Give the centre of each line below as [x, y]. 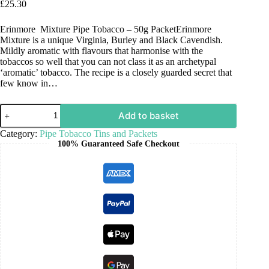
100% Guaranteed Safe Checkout [118, 144]
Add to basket [148, 116]
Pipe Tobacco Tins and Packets [98, 133]
